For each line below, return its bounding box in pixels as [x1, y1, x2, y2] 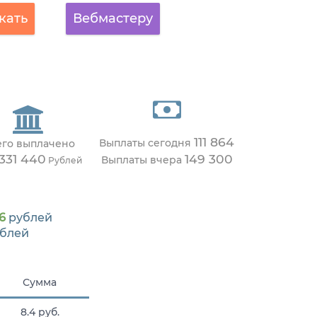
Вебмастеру [72, 11, 153, 26]
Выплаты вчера [100, 154, 185, 167]
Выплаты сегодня [99, 137, 194, 150]
